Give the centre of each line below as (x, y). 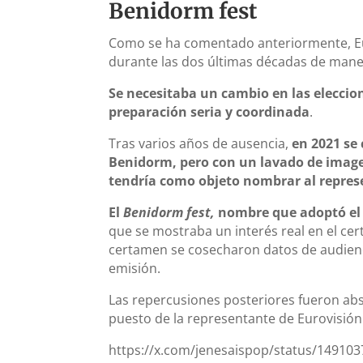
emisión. (135, 268)
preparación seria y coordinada (209, 111)
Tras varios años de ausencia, (201, 143)
